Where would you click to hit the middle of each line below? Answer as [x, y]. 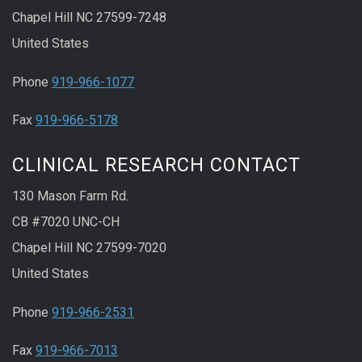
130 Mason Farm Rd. [70, 196]
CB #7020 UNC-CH [66, 221]
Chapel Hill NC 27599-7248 [89, 18]
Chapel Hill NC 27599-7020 [89, 247]
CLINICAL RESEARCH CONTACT [156, 164]
